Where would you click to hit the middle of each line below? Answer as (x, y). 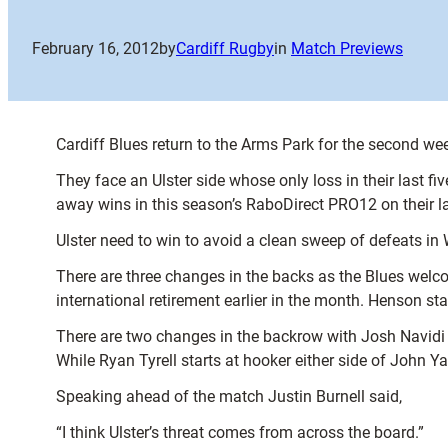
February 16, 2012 (95, 49)
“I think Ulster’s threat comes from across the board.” (240, 433)
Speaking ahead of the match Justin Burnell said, (229, 397)
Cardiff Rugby (225, 49)
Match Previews (347, 49)
